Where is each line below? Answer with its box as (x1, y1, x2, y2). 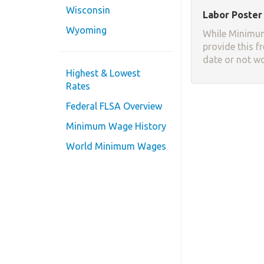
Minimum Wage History (66, 121, 166, 132)
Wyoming (66, 25, 107, 36)
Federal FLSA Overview (66, 101, 162, 112)
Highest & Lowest (66, 68, 140, 79)
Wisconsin (66, 5, 110, 16)
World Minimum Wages (66, 141, 166, 152)
